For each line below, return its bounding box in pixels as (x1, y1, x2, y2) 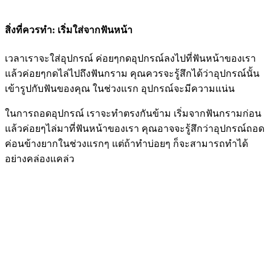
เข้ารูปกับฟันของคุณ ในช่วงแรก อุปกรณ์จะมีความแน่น (5, 83, 237, 94)
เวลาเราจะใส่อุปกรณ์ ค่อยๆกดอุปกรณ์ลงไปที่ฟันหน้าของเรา (5, 53, 256, 64)
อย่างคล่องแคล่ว (5, 153, 74, 164)
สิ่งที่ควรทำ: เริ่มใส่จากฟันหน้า (5, 25, 132, 36)
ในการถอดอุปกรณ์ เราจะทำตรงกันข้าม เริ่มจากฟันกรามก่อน (5, 108, 261, 119)
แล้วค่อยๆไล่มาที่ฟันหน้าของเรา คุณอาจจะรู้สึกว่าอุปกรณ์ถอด (5, 123, 264, 134)
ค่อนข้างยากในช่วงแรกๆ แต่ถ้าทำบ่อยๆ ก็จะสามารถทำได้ (5, 138, 248, 149)
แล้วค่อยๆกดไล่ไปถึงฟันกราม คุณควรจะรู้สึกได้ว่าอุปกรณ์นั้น (5, 68, 260, 79)
